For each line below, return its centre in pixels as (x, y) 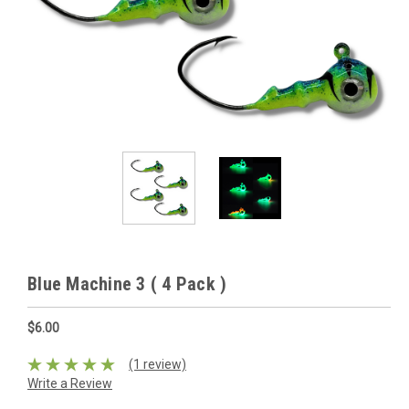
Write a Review (70, 383)
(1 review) (157, 364)
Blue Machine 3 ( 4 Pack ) (127, 284)
